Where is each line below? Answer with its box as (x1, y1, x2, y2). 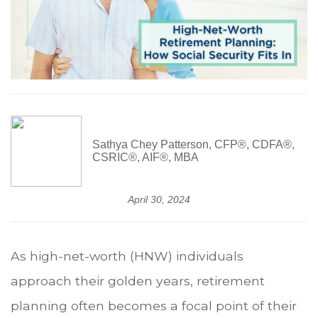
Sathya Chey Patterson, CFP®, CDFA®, (92, 138, 295, 151)
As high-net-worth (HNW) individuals (11, 248, 243, 264)
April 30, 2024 (128, 194, 190, 206)
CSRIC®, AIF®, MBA (92, 151, 199, 164)
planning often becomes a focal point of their (11, 298, 297, 314)
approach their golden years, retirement (11, 273, 265, 289)
